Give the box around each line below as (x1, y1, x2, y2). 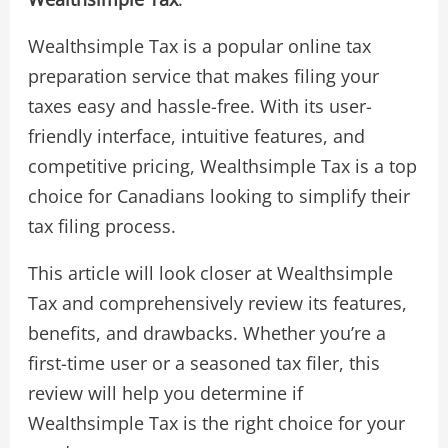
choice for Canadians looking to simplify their (27, 184, 410, 209)
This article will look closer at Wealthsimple (27, 261, 393, 286)
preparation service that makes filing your (27, 64, 379, 89)
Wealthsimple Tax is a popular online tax (27, 34, 371, 59)
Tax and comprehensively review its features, (27, 291, 407, 316)
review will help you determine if (27, 381, 303, 406)
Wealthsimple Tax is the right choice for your (27, 411, 405, 436)
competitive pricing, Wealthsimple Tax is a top (27, 154, 417, 179)
